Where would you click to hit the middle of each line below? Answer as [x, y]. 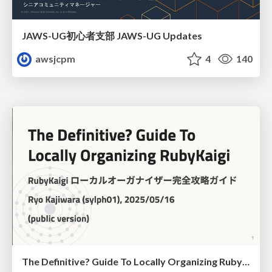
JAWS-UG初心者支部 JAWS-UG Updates [112, 35]
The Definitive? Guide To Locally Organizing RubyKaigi [246, 262]
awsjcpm [55, 58]
